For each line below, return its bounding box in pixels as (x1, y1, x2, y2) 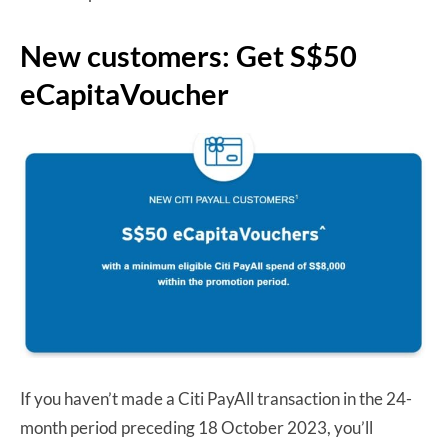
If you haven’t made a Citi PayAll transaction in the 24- (20, 387, 412, 409)
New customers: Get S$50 (20, 37, 357, 73)
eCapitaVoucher (20, 75, 229, 111)
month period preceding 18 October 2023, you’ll (20, 416, 373, 438)
